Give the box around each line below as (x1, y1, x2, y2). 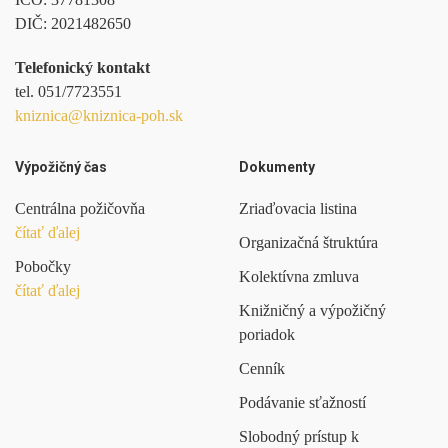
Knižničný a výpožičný (239, 302, 386, 320)
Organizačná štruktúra (239, 234, 378, 252)
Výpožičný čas (15, 159, 107, 176)
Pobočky (15, 258, 71, 276)
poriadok (239, 326, 295, 344)
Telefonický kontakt (15, 59, 150, 77)
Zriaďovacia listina (239, 200, 357, 218)
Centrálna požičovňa (15, 200, 145, 218)
